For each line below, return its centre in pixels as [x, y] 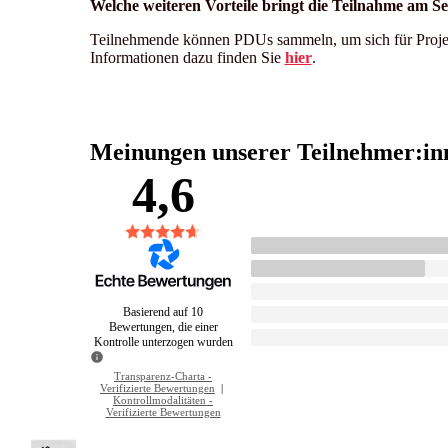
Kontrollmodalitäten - [163, 400]
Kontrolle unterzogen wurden [163, 342]
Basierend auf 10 [163, 312]
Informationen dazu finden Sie [187, 57]
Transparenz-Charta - [163, 376]
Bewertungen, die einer [163, 327]
